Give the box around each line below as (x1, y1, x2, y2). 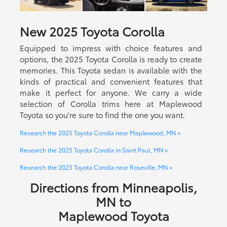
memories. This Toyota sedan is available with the (20, 64, 202, 76)
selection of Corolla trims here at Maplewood (20, 98, 202, 109)
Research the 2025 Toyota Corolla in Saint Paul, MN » (20, 145, 168, 155)
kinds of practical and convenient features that (20, 75, 202, 87)
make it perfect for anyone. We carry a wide (20, 87, 202, 98)
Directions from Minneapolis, (30, 178, 197, 196)
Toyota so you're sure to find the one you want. (20, 109, 185, 121)
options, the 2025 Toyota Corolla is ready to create (20, 53, 202, 65)
